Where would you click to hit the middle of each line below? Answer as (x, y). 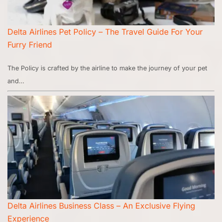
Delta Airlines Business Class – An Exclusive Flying (101, 206)
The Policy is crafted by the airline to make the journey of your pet (107, 68)
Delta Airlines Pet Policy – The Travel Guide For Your (105, 32)
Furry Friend (30, 45)
